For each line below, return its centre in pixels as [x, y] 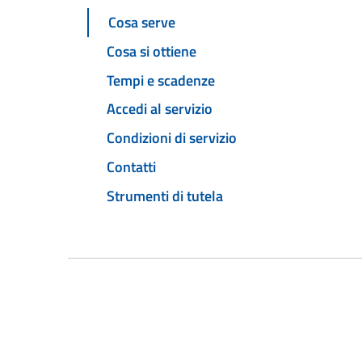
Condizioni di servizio [172, 138]
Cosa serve [142, 23]
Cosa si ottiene [152, 51]
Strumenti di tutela [165, 196]
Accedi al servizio [160, 109]
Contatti [131, 166]
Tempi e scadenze [161, 80]
